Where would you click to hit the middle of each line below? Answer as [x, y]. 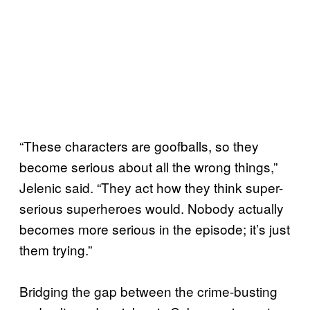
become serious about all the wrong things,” [148, 166]
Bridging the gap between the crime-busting [148, 291]
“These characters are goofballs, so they [139, 145]
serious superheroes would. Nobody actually [152, 208]
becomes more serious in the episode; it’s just [155, 228]
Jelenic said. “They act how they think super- [151, 187]
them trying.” [56, 249]
